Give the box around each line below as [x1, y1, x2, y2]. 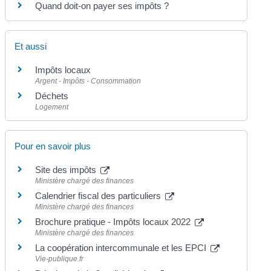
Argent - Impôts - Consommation [35, 76, 142, 85]
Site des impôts [35, 165, 99, 175]
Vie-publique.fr [35, 255, 84, 264]
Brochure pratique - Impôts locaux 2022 [35, 217, 194, 227]
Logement [35, 102, 69, 111]
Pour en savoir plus [15, 141, 91, 152]
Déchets [35, 90, 69, 101]
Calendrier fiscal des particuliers [35, 191, 164, 201]
